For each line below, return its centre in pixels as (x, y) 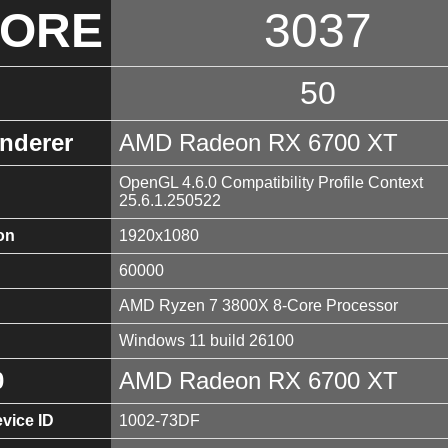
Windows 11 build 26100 (206, 340)
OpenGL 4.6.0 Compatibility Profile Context (271, 182)
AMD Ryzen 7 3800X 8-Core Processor (258, 305)
